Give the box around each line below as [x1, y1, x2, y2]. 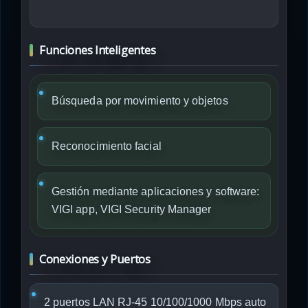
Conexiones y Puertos [39, 251, 151, 267]
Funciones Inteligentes [39, 42, 156, 58]
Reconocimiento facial [52, 140, 162, 152]
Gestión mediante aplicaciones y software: [52, 186, 260, 197]
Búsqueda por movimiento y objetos [52, 95, 228, 107]
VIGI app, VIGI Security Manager [52, 203, 212, 215]
